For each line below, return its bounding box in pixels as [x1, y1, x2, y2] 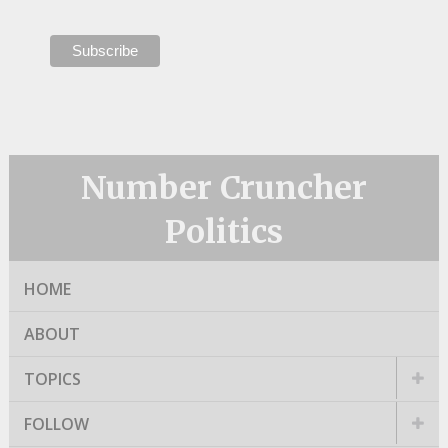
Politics [164, 212, 283, 252]
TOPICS [23, 368, 81, 390]
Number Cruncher [80, 168, 367, 208]
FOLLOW [23, 413, 89, 435]
